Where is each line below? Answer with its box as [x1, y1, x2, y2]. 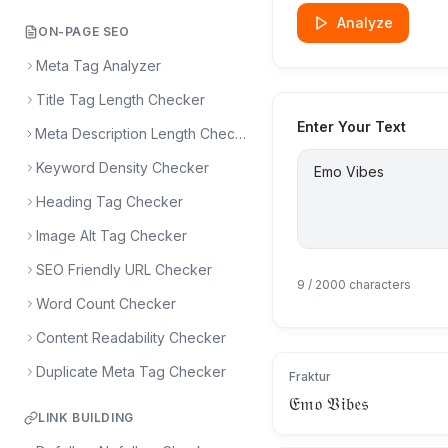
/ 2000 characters [305, 277, 411, 292]
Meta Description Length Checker [235, 125, 247, 142]
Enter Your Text [297, 118, 406, 135]
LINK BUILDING [38, 410, 134, 425]
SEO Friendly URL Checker [36, 261, 212, 278]
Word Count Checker [36, 295, 176, 312]
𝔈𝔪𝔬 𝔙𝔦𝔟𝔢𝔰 [289, 393, 368, 414]
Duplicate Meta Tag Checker [36, 363, 226, 380]
